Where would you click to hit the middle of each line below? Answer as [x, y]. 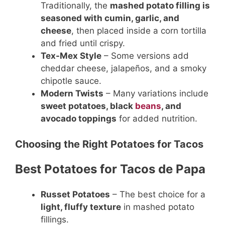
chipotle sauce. [71, 81]
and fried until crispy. [83, 43]
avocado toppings [79, 119]
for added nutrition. [157, 119]
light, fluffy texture [81, 207]
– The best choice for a [158, 194]
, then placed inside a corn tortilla [139, 31]
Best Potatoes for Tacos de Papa [110, 169]
